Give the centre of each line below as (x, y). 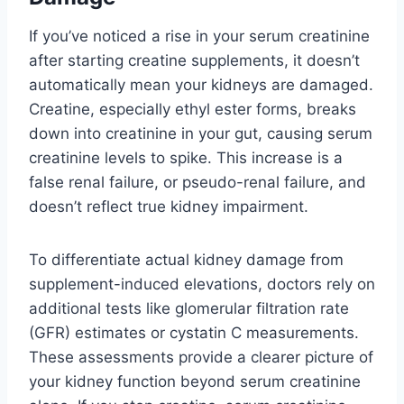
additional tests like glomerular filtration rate (189, 308)
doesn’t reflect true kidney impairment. (169, 206)
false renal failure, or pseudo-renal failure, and (197, 182)
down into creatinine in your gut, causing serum (201, 133)
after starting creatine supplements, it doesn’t (194, 60)
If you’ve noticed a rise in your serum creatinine (199, 36)
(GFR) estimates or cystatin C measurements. (194, 332)
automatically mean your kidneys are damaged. (201, 84)
